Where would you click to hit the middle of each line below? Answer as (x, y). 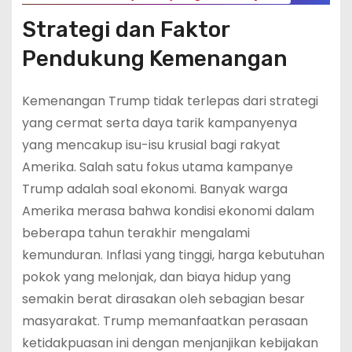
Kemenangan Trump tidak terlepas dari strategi (170, 101)
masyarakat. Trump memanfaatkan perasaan (165, 321)
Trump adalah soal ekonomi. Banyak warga (154, 189)
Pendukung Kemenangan (154, 58)
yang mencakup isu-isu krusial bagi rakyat (151, 145)
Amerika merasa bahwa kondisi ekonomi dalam (168, 211)
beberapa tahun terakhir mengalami (136, 233)
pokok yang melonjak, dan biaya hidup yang (156, 277)
